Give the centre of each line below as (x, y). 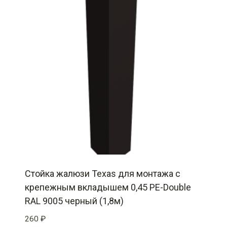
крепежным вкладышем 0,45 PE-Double (108, 187)
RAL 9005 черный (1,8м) (74, 201)
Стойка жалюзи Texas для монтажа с (103, 174)
